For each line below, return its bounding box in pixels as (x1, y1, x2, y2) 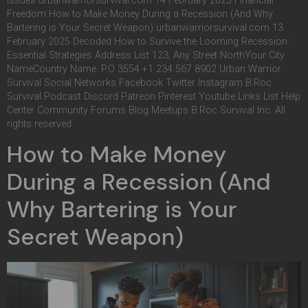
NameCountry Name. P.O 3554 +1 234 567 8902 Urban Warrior (7, 63, 281, 75)
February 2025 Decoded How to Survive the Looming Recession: (7, 35, 289, 47)
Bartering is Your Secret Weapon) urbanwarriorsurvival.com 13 (7, 21, 283, 34)
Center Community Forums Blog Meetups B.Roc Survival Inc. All (7, 104, 285, 116)
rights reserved (7, 118, 71, 130)
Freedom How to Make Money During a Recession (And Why (7, 8, 273, 20)
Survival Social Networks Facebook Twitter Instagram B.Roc (7, 76, 272, 89)
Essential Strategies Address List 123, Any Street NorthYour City (7, 49, 285, 61)
